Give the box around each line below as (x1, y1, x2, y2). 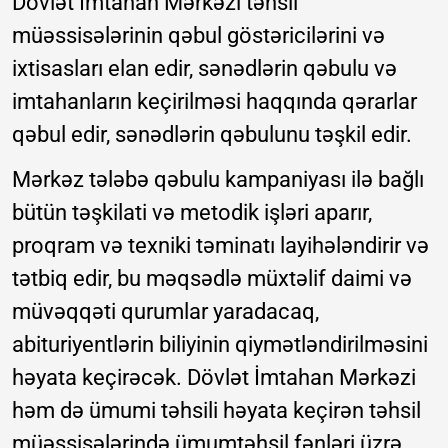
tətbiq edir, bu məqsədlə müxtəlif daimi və (12, 266, 412, 292)
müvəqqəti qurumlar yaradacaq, (12, 299, 319, 325)
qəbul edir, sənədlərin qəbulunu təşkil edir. (12, 122, 412, 148)
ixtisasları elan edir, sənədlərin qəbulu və (12, 56, 397, 82)
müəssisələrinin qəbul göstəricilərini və (12, 23, 385, 49)
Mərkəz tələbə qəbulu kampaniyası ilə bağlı (12, 167, 424, 193)
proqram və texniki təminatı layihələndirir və (12, 233, 429, 259)
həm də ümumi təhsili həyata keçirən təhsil (12, 398, 421, 424)
